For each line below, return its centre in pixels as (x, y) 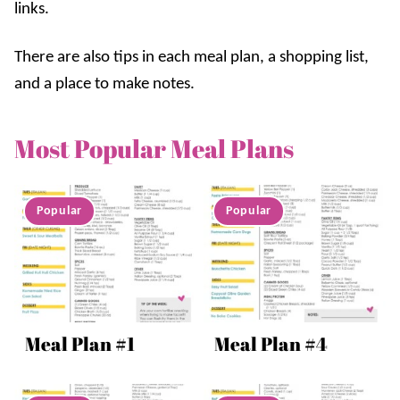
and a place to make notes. (104, 85)
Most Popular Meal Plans (154, 149)
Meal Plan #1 (80, 344)
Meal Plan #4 (271, 344)
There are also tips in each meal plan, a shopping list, (192, 58)
